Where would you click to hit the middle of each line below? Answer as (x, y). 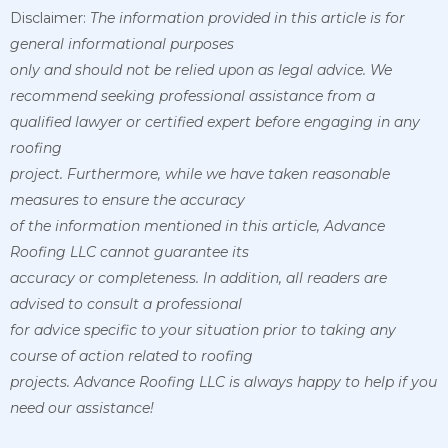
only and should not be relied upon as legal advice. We (201, 69)
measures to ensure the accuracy (127, 199)
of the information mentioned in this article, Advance (197, 225)
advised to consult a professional (126, 303)
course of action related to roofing (131, 355)
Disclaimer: (50, 17)
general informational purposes (122, 43)
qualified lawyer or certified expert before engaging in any (215, 121)
